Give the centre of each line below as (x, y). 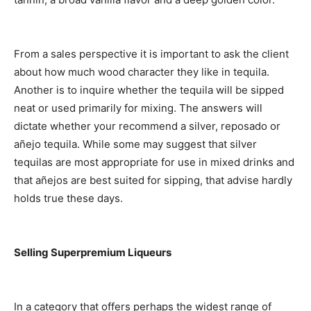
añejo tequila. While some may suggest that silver (135, 144)
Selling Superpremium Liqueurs (93, 253)
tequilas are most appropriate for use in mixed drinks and (154, 162)
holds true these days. (68, 199)
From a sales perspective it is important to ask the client (151, 54)
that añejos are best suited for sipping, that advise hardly (153, 180)
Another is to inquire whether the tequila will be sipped (149, 90)
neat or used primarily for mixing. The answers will (138, 108)
